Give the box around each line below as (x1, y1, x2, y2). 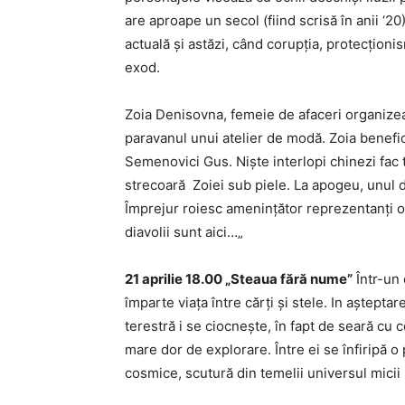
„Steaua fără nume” (225, 270, 353, 287)
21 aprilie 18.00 (125, 270, 225, 287)
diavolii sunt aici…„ (125, 223, 243, 240)
